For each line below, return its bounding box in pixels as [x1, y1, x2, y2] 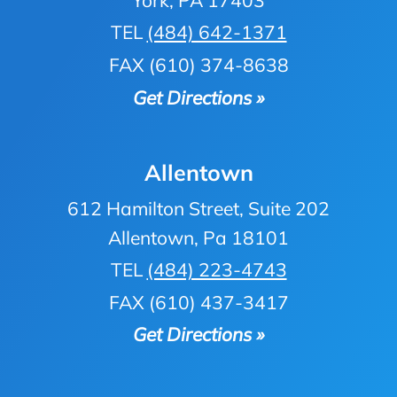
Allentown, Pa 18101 [108, 225, 289, 249]
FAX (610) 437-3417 [108, 290, 289, 314]
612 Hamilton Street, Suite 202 [67, 196, 330, 220]
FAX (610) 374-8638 [108, 53, 289, 77]
